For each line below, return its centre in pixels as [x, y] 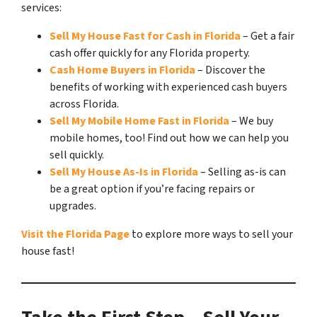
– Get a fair [269, 36]
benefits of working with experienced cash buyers [168, 87]
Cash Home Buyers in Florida [122, 70]
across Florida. [84, 104]
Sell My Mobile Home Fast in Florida [139, 121]
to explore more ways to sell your [211, 235]
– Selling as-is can [243, 172]
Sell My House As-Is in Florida [124, 172]
